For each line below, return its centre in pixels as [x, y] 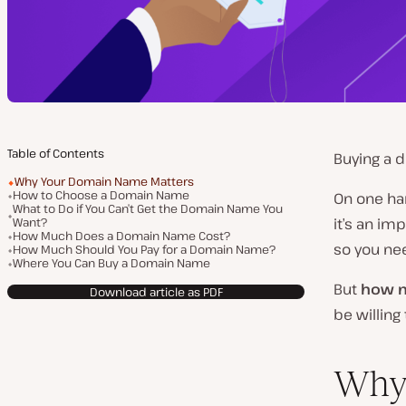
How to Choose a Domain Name [101, 195]
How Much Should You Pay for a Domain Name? [144, 249]
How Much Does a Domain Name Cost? [121, 236]
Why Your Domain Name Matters [104, 181]
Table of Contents [56, 153]
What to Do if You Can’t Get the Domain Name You [148, 208]
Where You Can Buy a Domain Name [111, 263]
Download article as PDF [156, 291]
